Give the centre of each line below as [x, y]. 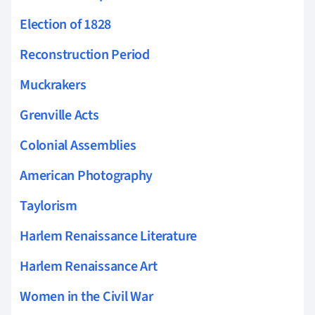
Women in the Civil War [86, 296]
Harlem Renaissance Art [89, 266]
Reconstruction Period [85, 54]
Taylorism [49, 206]
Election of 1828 [66, 24]
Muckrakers [53, 85]
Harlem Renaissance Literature [109, 236]
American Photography [86, 175]
